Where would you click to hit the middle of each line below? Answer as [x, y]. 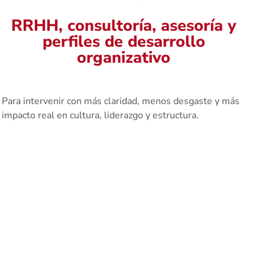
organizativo [124, 57]
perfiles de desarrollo [124, 41]
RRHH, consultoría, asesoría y [124, 25]
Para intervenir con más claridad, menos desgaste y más [120, 101]
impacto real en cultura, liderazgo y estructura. [100, 115]
